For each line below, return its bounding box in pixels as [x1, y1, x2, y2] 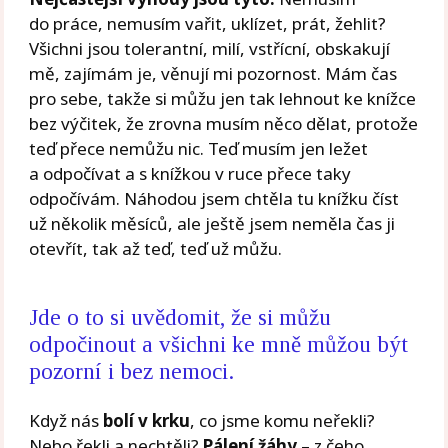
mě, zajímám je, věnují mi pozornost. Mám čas [29, 61, 398, 85]
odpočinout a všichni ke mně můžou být [29, 332, 409, 358]
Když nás [29, 409, 104, 433]
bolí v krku [103, 409, 191, 433]
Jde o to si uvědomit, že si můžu [29, 305, 332, 331]
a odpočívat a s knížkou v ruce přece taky [29, 161, 352, 185]
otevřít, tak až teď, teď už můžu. [29, 236, 283, 260]
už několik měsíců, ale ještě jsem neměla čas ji [29, 211, 396, 235]
